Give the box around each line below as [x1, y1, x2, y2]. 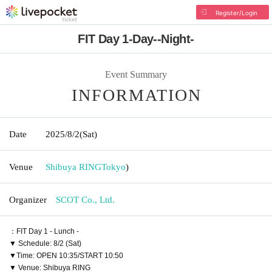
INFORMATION [72, 85, 202, 104]
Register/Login [215, 9, 257, 16]
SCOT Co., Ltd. [56, 194, 115, 205]
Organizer [9, 194, 47, 205]
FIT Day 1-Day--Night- [78, 32, 194, 46]
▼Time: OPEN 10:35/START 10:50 [9, 251, 123, 260]
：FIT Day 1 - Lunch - [9, 226, 79, 236]
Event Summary [105, 69, 167, 80]
